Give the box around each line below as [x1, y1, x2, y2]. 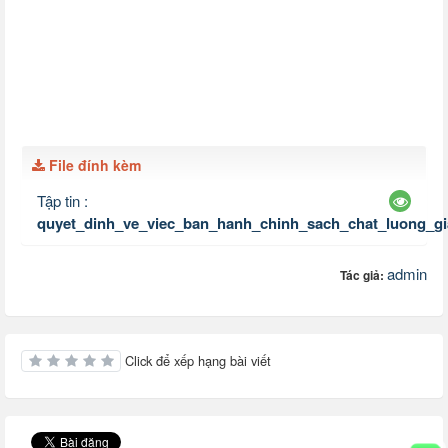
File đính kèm [49, 154, 141, 175]
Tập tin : [37, 189, 88, 211]
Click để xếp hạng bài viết [125, 350, 271, 370]
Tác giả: [340, 265, 387, 284]
